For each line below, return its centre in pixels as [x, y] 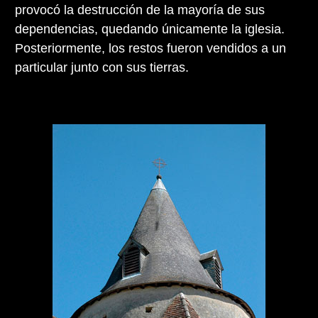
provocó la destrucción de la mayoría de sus [140, 10]
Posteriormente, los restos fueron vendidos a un [150, 48]
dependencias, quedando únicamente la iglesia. [150, 29]
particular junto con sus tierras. [102, 67]
